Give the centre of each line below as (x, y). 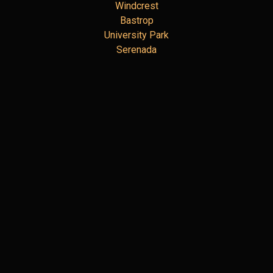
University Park (136, 35)
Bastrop (136, 20)
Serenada (136, 49)
